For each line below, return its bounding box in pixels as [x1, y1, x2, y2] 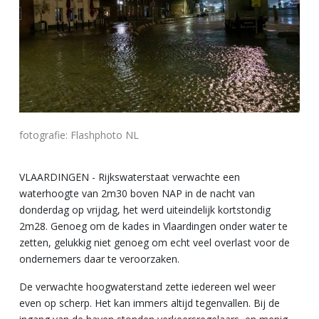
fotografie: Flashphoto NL [19, 127, 139, 142]
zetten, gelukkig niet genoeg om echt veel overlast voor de [19, 235, 290, 249]
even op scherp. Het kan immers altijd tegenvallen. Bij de [19, 296, 280, 310]
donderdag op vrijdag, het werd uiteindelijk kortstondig [19, 202, 271, 216]
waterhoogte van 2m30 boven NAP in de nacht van [19, 186, 255, 200]
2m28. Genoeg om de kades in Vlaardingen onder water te [19, 219, 288, 233]
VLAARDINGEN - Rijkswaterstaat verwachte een [19, 169, 240, 184]
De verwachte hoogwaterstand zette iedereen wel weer [19, 279, 276, 293]
